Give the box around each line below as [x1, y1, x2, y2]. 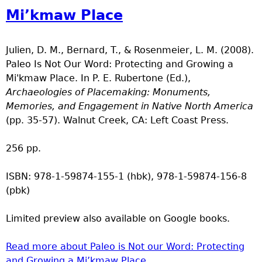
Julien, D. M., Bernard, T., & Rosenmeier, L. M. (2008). [6, 44, 254, 56]
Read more [6, 240, 57, 252]
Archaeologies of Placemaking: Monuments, [6, 86, 211, 98]
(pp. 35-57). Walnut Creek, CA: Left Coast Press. [6, 114, 229, 126]
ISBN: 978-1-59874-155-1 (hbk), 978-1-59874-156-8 [6, 170, 247, 182]
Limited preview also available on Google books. [6, 212, 230, 224]
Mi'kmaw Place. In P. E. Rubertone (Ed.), [6, 72, 191, 84]
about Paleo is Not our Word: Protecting [57, 240, 244, 252]
